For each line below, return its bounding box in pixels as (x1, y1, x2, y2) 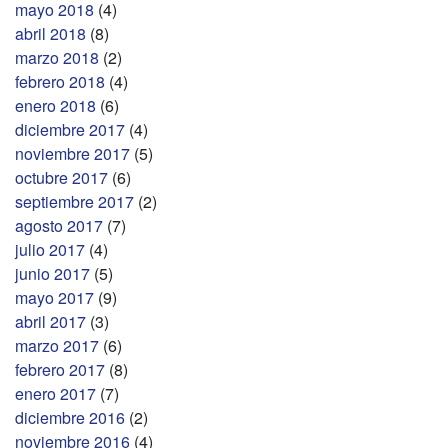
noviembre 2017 (15, 141, 130, 165)
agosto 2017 (15, 213, 103, 237)
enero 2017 (15, 381, 96, 405)
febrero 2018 (15, 69, 105, 93)
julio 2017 (15, 237, 85, 261)
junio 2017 (15, 261, 90, 285)
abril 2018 (15, 21, 86, 45)
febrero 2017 (15, 357, 105, 381)
